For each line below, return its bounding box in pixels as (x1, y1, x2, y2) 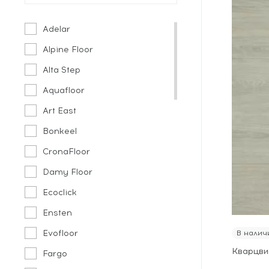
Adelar (43, 24, 71, 34)
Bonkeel (43, 126, 77, 136)
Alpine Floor (43, 44, 94, 55)
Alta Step (43, 65, 81, 75)
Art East (43, 106, 77, 116)
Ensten (43, 208, 73, 218)
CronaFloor (43, 147, 91, 157)
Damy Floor (43, 167, 93, 177)
